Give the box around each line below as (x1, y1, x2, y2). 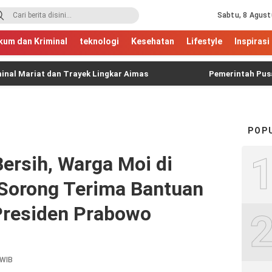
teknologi (79, 36, 119, 46)
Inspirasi (234, 36, 270, 46)
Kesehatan (131, 36, 174, 46)
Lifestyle (186, 36, 222, 46)
